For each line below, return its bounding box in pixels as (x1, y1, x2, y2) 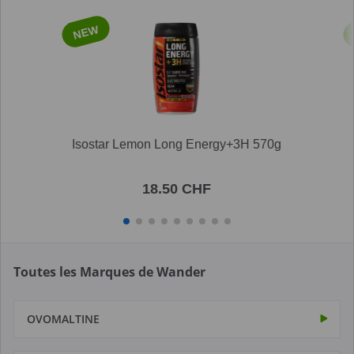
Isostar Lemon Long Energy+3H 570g (72, 137, 282, 151)
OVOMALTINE (27, 311, 100, 326)
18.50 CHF (142, 181, 212, 197)
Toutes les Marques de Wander (13, 263, 205, 281)
